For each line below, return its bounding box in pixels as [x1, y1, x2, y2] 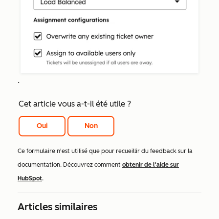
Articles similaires [18, 201, 97, 213]
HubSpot [18, 175, 42, 182]
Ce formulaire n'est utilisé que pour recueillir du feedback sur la [18, 148, 193, 155]
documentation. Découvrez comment [18, 161, 122, 169]
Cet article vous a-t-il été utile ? [19, 99, 131, 109]
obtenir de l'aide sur [122, 161, 179, 169]
